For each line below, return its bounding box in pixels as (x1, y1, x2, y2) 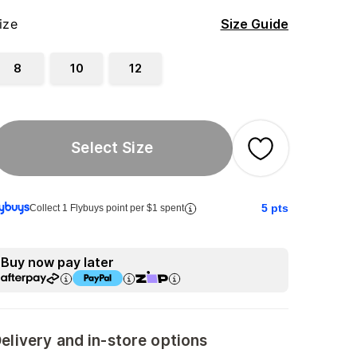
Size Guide (220, 16, 288, 33)
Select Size (71, 139, 153, 157)
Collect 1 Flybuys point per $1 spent (29, 202, 185, 214)
